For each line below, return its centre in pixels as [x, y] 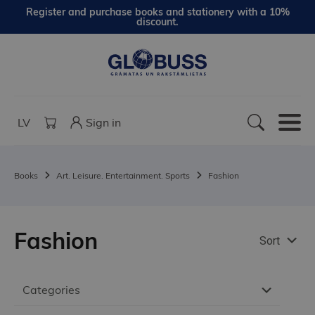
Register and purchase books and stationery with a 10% [157, 12]
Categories [51, 290]
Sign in [103, 123]
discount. [157, 22]
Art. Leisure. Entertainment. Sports [123, 176]
